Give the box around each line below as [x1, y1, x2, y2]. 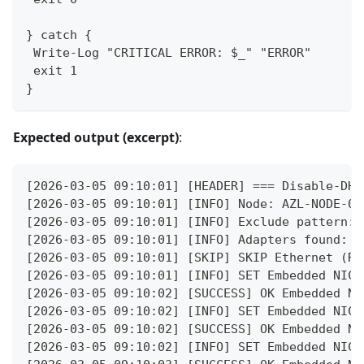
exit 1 [26, 63, 77, 78]
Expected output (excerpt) [13, 128, 179, 146]
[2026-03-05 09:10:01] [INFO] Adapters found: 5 [26, 232, 362, 247]
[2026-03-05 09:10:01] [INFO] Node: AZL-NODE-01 [26, 196, 362, 211]
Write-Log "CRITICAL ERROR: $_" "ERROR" [26, 45, 311, 60]
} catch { [26, 27, 92, 42]
